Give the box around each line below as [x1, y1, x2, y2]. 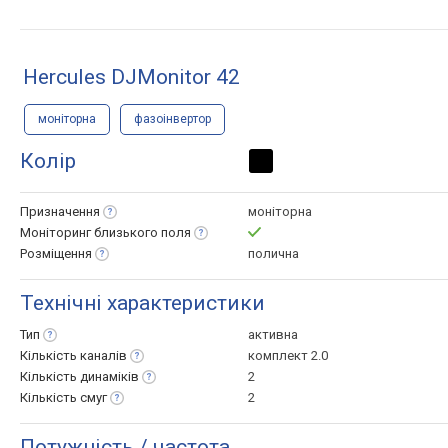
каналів [80, 348, 127, 364]
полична [248, 246, 299, 262]
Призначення [20, 204, 100, 220]
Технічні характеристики [20, 291, 265, 316]
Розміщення [20, 246, 92, 262]
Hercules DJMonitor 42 [23, 65, 240, 90]
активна [248, 327, 298, 343]
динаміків [80, 369, 139, 385]
